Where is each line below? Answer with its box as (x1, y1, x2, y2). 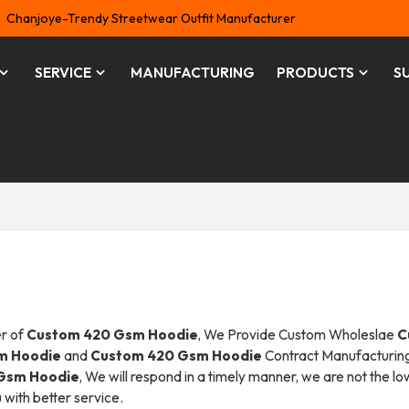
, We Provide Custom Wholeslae (197, 325, 397, 343)
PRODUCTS (276, 64, 354, 81)
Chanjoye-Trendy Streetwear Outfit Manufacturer (6, 10, 297, 26)
